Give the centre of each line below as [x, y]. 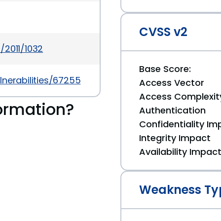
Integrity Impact [175, 138]
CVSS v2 [163, 32]
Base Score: [165, 69]
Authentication [172, 110]
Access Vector [172, 83]
